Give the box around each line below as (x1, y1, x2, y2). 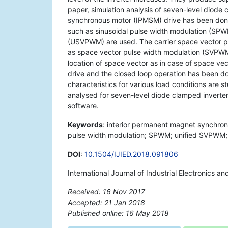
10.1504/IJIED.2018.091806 (84, 150, 178, 159)
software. (68, 101, 99, 110)
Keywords (68, 120, 103, 129)
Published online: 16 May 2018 (68, 209, 169, 218)
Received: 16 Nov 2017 (68, 187, 145, 196)
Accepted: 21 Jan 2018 (68, 198, 145, 207)
